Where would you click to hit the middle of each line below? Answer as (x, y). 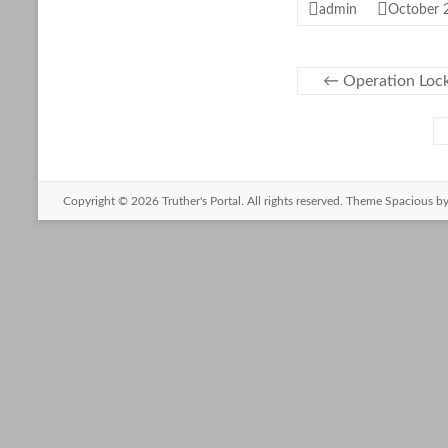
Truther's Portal (201, 201)
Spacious (409, 201)
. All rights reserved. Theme (313, 201)
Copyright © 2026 (112, 201)
